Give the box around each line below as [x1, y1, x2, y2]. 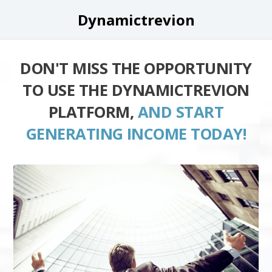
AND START [137, 101, 224, 123]
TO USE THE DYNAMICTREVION [22, 80, 250, 101]
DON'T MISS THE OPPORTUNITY [20, 58, 252, 79]
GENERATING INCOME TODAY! [25, 123, 246, 144]
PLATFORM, [48, 101, 138, 123]
